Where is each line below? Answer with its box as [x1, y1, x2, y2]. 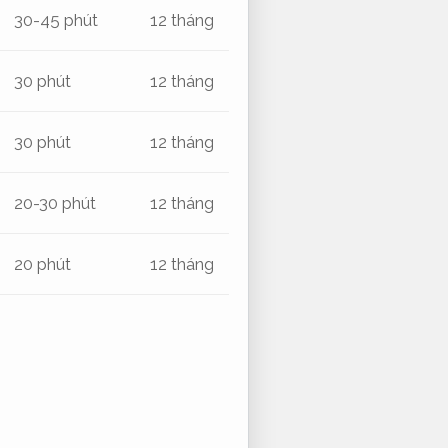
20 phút [14, 253, 72, 274]
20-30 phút [14, 192, 97, 213]
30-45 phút [14, 9, 99, 30]
